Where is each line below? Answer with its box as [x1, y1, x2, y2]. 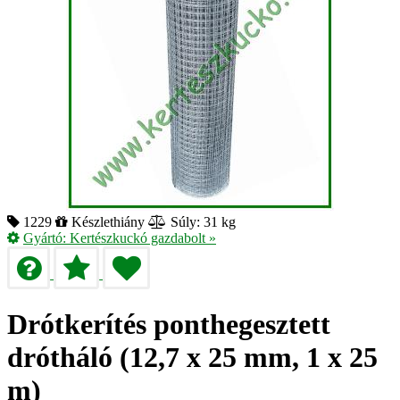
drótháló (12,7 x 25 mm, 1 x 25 [7, 341, 378, 374]
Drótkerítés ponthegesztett [7, 308, 330, 341]
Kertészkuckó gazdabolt [70, 229, 205, 246]
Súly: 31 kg [167, 213, 236, 229]
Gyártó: [23, 229, 70, 246]
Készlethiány [71, 213, 145, 229]
